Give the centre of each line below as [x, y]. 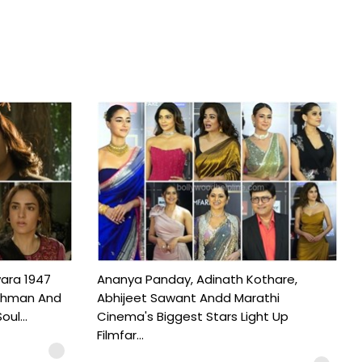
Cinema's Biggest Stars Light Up [192, 316]
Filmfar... [120, 335]
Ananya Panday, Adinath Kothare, [197, 279]
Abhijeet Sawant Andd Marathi [188, 297]
